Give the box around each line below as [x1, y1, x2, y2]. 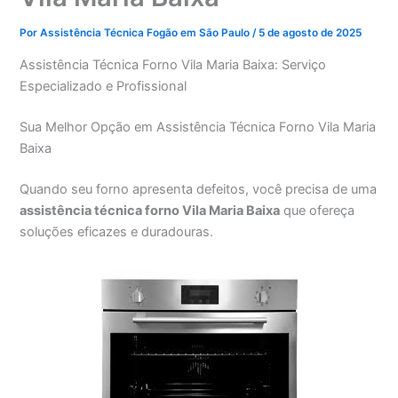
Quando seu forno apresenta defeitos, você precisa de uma [20, 180, 378, 197]
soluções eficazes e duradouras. [20, 223, 214, 240]
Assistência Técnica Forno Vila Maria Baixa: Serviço [20, 56, 327, 73]
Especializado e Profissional [20, 77, 187, 94]
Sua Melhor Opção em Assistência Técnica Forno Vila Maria [20, 118, 377, 135]
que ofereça [280, 202, 355, 219]
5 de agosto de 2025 [259, 27, 362, 40]
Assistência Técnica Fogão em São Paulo [40, 27, 253, 40]
